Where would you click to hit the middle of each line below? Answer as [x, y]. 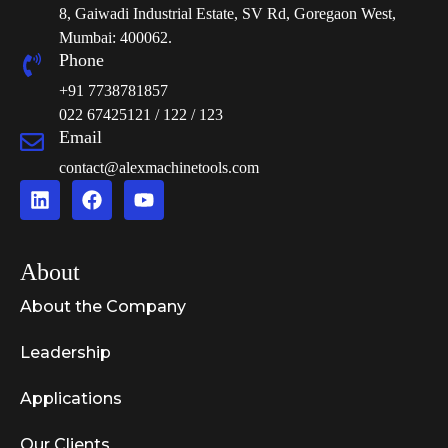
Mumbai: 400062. [115, 37]
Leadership [65, 352]
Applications [71, 398]
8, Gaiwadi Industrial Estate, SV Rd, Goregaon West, [227, 13]
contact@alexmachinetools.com [159, 167]
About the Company [103, 306]
